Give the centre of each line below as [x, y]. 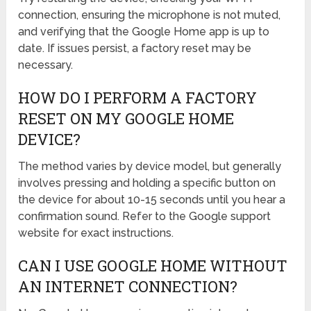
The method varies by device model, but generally [150, 167]
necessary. [46, 65]
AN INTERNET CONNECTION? [128, 287]
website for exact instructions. [96, 233]
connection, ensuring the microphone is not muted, [150, 15]
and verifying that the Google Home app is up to [144, 32]
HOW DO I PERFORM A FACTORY [138, 98]
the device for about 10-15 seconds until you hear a [152, 200]
